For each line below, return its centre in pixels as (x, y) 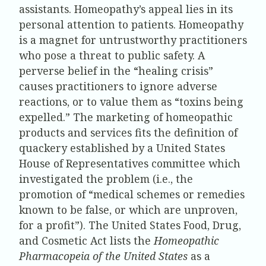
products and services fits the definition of (128, 132)
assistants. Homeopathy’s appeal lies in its (126, 9)
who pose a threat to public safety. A (112, 55)
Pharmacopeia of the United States (103, 256)
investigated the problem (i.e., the (106, 178)
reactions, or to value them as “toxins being (131, 101)
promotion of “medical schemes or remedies (132, 194)
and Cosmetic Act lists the (86, 240)
